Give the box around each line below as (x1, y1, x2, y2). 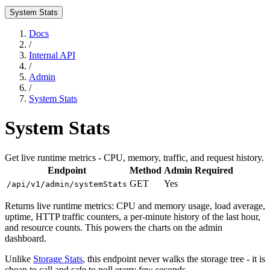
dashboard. (5, 233, 46, 243)
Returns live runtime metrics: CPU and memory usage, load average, (5, 200, 265, 211)
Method (130, 165, 162, 175)
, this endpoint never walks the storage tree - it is (83, 253, 265, 264)
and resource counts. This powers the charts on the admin (5, 222, 222, 233)
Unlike (5, 253, 33, 264)
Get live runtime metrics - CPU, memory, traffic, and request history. (5, 152, 264, 163)
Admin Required (164, 165, 233, 175)
